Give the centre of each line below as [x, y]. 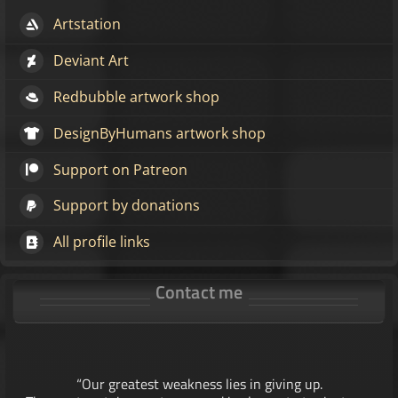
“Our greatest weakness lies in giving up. [199, 383]
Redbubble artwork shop [137, 96]
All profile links [102, 242]
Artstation [88, 24]
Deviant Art [92, 61]
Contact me [199, 292]
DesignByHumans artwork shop [160, 133]
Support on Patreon [121, 169]
